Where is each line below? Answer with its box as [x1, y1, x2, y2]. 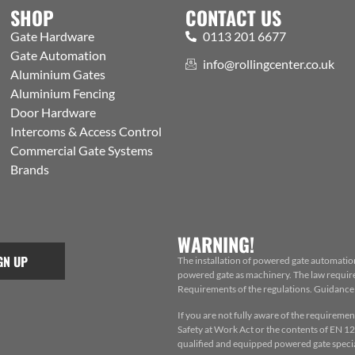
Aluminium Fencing [10, 86, 116, 101]
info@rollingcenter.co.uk [203, 56, 335, 72]
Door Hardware [10, 105, 97, 120]
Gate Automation [10, 48, 107, 63]
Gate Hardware [10, 29, 95, 44]
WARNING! [177, 230, 254, 259]
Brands [10, 162, 50, 177]
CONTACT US [185, 3, 281, 32]
